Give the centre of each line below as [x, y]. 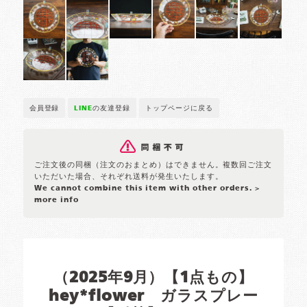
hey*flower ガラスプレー [153, 297]
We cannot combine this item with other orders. [145, 189]
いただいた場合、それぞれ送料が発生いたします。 [129, 177]
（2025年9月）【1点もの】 [153, 279]
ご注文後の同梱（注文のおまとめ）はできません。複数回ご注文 [153, 165]
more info [57, 200]
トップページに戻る [179, 109]
